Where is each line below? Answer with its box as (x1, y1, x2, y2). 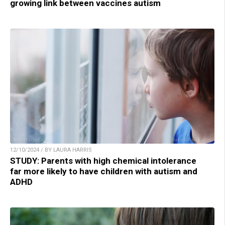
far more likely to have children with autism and (10, 166, 197, 177)
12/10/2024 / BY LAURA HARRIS (10, 147, 92, 154)
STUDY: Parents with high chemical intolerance (10, 156, 196, 166)
